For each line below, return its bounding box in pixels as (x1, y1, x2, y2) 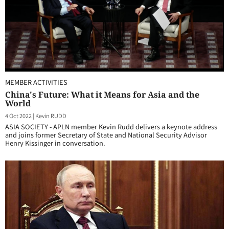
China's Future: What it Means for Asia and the (5, 89, 199, 100)
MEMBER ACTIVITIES (5, 77, 67, 87)
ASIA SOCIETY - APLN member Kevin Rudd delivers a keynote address (5, 122, 217, 131)
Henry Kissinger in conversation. (5, 138, 105, 148)
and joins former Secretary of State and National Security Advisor (5, 130, 207, 140)
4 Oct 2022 (5, 111, 32, 120)
